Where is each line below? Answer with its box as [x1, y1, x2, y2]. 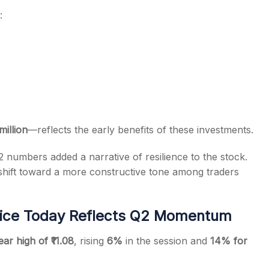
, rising [74, 235, 107, 247]
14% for [210, 235, 247, 247]
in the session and [122, 235, 210, 247]
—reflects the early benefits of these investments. [28, 124, 253, 136]
